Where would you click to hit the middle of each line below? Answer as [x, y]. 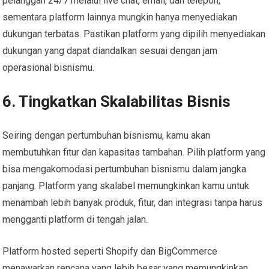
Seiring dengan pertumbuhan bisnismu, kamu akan [107, 135]
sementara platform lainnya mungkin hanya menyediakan [120, 17]
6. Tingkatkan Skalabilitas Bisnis [117, 101]
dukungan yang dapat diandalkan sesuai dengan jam [110, 50]
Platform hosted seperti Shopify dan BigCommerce [110, 251]
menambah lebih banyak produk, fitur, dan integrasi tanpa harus [133, 202]
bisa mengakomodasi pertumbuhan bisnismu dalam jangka [125, 169]
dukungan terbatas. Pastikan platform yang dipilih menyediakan [134, 34]
